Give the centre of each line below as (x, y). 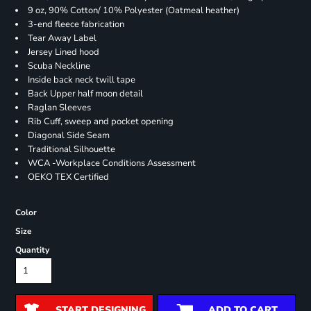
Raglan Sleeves (59, 108)
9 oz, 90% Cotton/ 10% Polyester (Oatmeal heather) (133, 11)
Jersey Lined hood (63, 52)
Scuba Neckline (59, 66)
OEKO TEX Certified (72, 177)
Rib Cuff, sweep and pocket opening (100, 122)
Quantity (32, 250)
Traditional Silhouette (71, 150)
